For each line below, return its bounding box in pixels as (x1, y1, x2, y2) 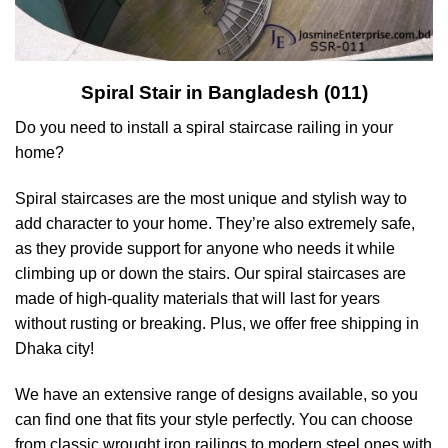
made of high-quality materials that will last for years (15, 289, 380, 307)
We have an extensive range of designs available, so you (15, 385, 418, 403)
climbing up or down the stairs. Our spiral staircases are (15, 264, 406, 282)
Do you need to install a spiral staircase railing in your (15, 119, 393, 137)
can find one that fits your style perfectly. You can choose (15, 410, 413, 428)
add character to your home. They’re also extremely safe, (15, 214, 415, 232)
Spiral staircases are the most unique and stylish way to (15, 189, 407, 207)
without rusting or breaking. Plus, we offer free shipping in (15, 314, 419, 332)
